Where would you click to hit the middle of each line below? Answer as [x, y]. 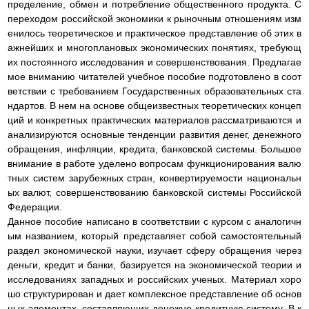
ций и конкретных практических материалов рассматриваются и [154, 120]
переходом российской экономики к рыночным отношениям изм [154, 19]
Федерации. [35, 207]
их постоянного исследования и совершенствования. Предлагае [154, 62]
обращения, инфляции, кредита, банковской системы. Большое [154, 149]
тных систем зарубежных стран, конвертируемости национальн [154, 178]
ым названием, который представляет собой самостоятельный [154, 236]
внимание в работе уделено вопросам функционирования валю [154, 164]
